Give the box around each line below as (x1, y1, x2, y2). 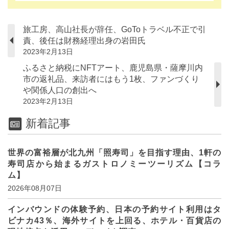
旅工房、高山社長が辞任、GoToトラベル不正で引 (23, 25, 206, 34)
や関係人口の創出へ (23, 85, 97, 95)
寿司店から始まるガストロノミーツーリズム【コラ (8, 159, 221, 169)
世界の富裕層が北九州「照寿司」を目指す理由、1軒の (8, 148, 221, 157)
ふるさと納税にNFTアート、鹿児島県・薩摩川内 (23, 63, 203, 72)
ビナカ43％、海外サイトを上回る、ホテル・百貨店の (8, 216, 221, 225)
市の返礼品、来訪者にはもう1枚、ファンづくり (23, 74, 199, 83)
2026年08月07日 (8, 184, 62, 193)
